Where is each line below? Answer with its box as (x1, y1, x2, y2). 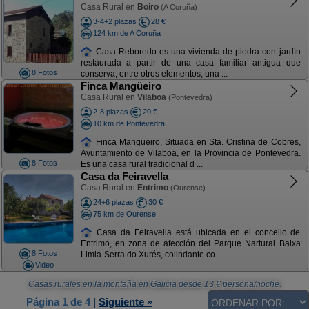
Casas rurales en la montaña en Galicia (28, 279, 177, 289)
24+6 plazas (92, 198, 134, 206)
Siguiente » (99, 296, 152, 308)
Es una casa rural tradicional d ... (80, 159, 203, 170)
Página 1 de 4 (26, 296, 90, 308)
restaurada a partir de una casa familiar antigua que (80, 58, 301, 68)
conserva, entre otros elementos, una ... (80, 69, 228, 79)
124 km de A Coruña (92, 28, 161, 37)
